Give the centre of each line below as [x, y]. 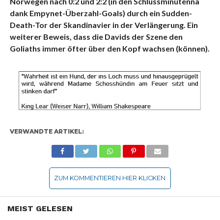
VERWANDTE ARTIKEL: [47, 131]
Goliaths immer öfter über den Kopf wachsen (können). [110, 48]
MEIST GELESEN [40, 208]
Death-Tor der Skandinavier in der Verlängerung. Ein [104, 25]
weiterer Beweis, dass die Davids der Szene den [96, 36]
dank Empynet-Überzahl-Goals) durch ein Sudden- [101, 13]
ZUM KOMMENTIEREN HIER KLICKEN [110, 178]
